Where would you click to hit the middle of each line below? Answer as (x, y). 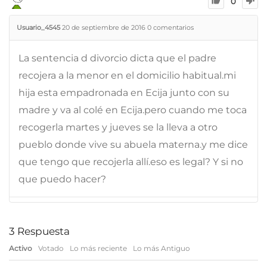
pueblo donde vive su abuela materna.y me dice (133, 144)
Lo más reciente (98, 248)
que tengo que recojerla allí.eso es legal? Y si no (131, 162)
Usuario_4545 (38, 27)
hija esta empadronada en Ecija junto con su (124, 92)
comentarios (173, 27)
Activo (21, 248)
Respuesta (42, 231)
